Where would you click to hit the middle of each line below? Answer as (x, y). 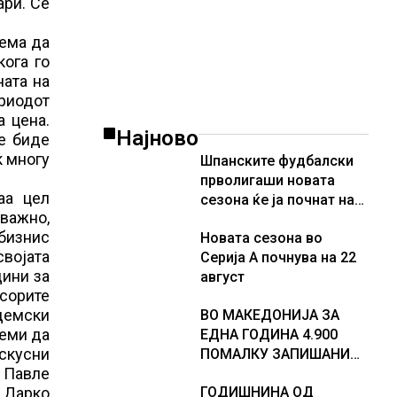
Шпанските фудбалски (277, 161)
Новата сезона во (261, 238)
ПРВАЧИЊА (240, 374)
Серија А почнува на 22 (278, 257)
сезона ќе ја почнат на (277, 200)
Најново (157, 138)
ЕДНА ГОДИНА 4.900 (269, 335)
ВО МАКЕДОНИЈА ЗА (270, 315)
